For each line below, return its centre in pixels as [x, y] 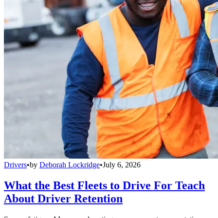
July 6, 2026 [122, 165]
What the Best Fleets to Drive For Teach [104, 186]
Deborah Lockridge [70, 165]
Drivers [15, 165]
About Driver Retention [63, 199]
